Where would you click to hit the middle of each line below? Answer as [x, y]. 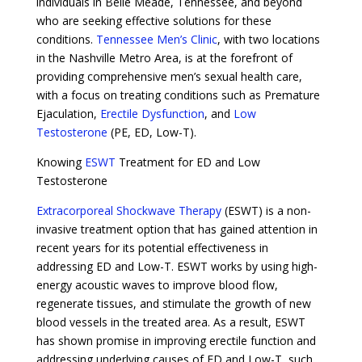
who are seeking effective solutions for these [154, 20]
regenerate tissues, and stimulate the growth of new [173, 303]
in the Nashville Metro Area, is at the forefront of [164, 57]
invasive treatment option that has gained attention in [177, 229]
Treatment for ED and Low [187, 162]
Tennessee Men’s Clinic [156, 39]
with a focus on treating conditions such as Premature [178, 95]
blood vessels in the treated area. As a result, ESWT [170, 322]
